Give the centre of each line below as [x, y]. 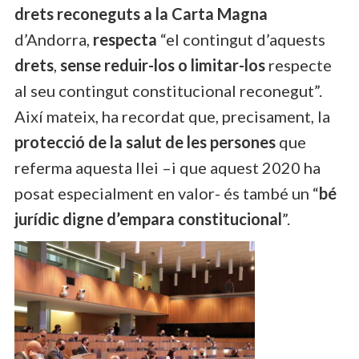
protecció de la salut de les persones [145, 141]
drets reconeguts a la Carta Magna [141, 13]
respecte [298, 65]
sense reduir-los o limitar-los [163, 65]
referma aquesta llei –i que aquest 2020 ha [167, 167]
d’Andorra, [54, 39]
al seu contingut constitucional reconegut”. [168, 90]
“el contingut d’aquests [241, 39]
